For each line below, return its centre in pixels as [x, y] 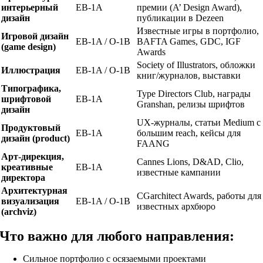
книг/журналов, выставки [189, 75]
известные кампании [179, 172]
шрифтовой [26, 99]
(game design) [29, 46]
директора [23, 177]
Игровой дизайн [35, 36]
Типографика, [31, 88]
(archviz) [19, 211]
